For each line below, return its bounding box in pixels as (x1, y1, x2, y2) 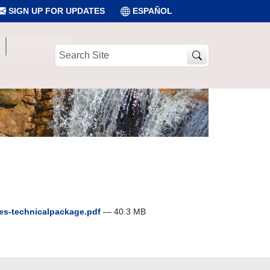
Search (54, 45, 81, 54)
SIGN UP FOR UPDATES (6, 6, 105, 16)
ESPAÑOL (133, 6, 172, 16)
